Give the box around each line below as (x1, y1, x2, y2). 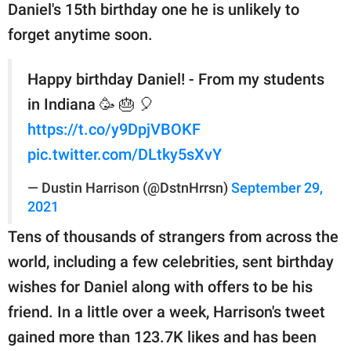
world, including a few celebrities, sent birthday (8, 251, 334, 271)
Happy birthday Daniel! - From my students (27, 69, 324, 89)
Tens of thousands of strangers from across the (8, 226, 338, 246)
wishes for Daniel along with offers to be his (8, 277, 313, 296)
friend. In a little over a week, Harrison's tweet (8, 302, 325, 321)
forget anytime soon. (8, 24, 153, 44)
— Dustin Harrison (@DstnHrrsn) (27, 179, 231, 196)
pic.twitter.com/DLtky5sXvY (27, 144, 222, 164)
